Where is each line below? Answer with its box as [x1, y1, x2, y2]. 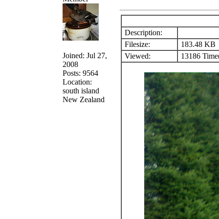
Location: [63, 77, 92, 86]
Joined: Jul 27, [63, 51, 107, 60]
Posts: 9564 [63, 68, 98, 77]
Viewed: [122, 51, 151, 60]
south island [63, 86, 99, 95]
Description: [122, 28, 162, 37]
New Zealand [63, 95, 105, 104]
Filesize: [122, 40, 150, 48]
